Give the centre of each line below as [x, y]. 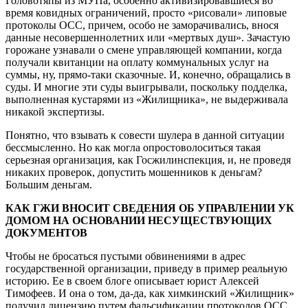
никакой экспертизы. [55, 111]
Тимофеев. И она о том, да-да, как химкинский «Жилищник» [150, 293]
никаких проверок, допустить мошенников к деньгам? [134, 172]
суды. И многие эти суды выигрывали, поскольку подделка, [146, 87]
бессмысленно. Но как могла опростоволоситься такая [133, 147]
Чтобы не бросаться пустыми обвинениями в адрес [125, 256]
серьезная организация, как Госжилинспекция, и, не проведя [148, 159]
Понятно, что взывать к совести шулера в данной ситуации [145, 135]
